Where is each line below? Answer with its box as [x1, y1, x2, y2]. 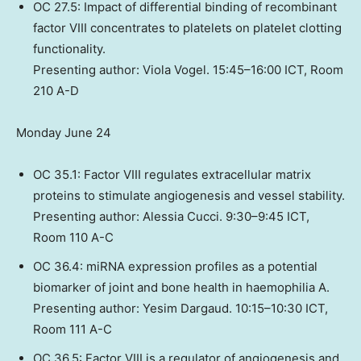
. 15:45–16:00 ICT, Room [206, 62, 343, 78]
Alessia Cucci [143, 209, 219, 225]
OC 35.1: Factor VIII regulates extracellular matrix [33, 167, 311, 183]
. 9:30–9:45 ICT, [219, 209, 309, 225]
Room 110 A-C [33, 230, 114, 246]
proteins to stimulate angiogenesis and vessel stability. [33, 188, 345, 204]
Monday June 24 [16, 125, 111, 141]
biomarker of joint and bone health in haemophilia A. [33, 280, 330, 296]
